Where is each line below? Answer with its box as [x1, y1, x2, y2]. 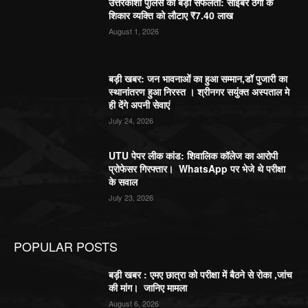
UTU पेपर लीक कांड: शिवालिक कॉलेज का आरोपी [109, 148, 278, 162]
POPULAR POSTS [14, 236, 118, 255]
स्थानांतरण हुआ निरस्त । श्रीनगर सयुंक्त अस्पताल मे [109, 85, 290, 99]
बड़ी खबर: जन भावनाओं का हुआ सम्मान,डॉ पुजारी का [109, 71, 288, 86]
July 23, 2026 [109, 191, 154, 203]
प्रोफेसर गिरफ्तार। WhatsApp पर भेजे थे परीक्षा [109, 161, 286, 175]
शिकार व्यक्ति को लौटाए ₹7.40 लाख [109, 8, 234, 22]
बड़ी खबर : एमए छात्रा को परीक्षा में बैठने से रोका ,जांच [109, 267, 293, 281]
